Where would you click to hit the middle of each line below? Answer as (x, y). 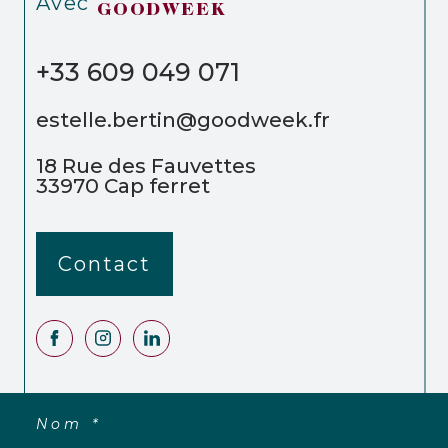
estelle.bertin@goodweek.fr (183, 120)
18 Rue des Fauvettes (146, 165)
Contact (104, 263)
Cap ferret (164, 185)
